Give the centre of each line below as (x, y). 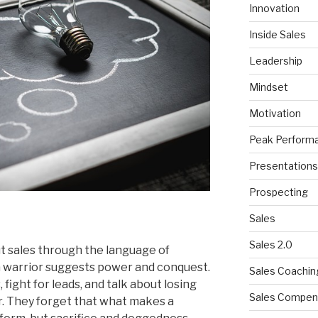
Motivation (275, 113)
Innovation (274, 8)
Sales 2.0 (270, 245)
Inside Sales (277, 34)
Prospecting (278, 192)
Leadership (275, 61)
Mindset (268, 87)
